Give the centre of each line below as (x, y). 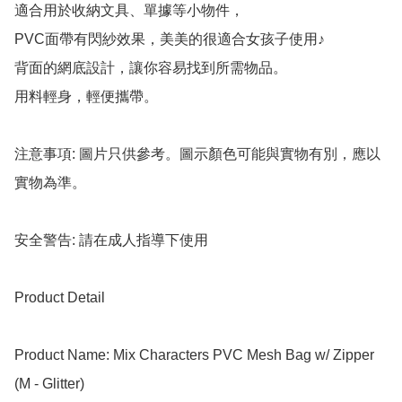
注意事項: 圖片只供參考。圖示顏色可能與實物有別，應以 (197, 154)
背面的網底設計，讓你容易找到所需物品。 (151, 68)
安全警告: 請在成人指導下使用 (111, 240)
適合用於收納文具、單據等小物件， (129, 11)
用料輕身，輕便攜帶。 (86, 97)
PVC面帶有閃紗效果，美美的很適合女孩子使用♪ (170, 39)
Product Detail (60, 298)
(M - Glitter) (49, 384)
